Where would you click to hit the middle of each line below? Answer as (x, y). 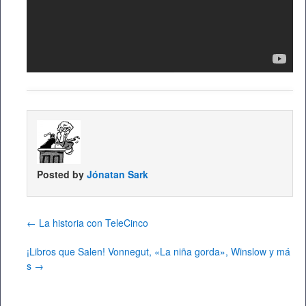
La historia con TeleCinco (92, 223)
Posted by (62, 175)
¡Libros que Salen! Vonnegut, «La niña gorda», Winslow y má (158, 252)
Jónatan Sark (117, 175)
